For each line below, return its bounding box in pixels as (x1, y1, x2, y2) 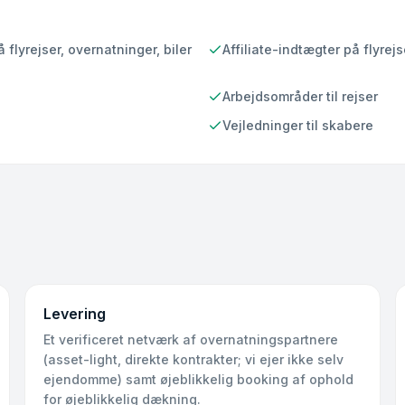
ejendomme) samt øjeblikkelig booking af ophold (42, 372, 353, 387)
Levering (42, 305, 106, 323)
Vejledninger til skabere (222, 118, 373, 133)
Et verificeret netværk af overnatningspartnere (42, 332, 338, 347)
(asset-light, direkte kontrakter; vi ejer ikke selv (42, 352, 344, 367)
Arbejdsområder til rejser (222, 89, 378, 104)
